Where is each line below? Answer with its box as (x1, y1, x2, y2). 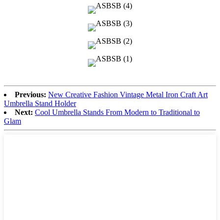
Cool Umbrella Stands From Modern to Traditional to (35, 108, 200, 116)
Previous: (15, 90, 46, 99)
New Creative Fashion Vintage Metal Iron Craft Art (48, 90, 208, 99)
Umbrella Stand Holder (4, 99, 76, 108)
